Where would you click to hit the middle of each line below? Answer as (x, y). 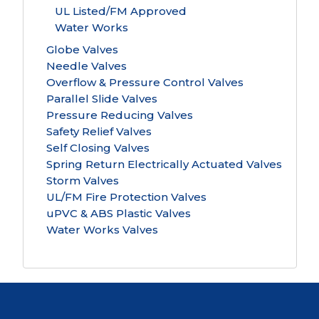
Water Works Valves (102, 230)
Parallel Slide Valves (101, 99)
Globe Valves (82, 49)
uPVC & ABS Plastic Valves (118, 213)
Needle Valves (86, 66)
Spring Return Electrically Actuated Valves (164, 164)
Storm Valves (82, 181)
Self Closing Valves (98, 148)
